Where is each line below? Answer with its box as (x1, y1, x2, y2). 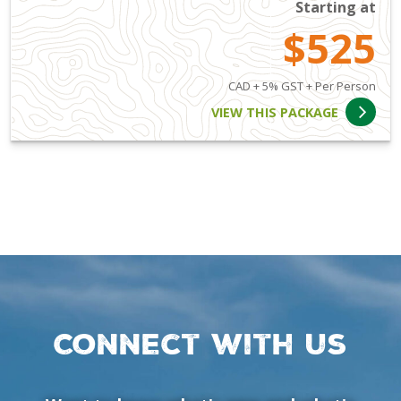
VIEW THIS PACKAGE (211, 103, 339, 121)
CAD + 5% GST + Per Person (228, 78, 376, 95)
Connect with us (54, 329, 347, 358)
